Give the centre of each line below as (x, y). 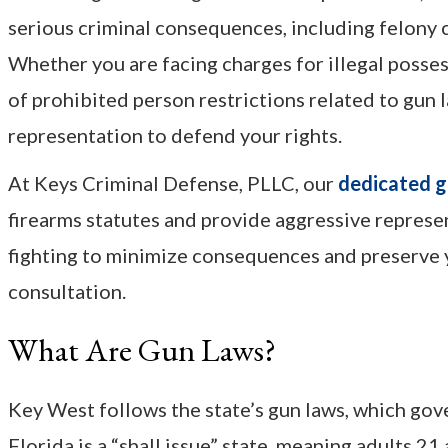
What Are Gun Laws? (142, 350)
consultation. (67, 291)
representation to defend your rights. (175, 135)
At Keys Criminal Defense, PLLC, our (173, 183)
